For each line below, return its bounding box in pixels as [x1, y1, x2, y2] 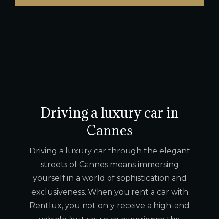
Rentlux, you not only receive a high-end [29, 200, 190, 210]
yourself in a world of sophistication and [32, 173, 187, 183]
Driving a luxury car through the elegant [29, 146, 190, 155]
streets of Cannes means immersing [40, 159, 179, 169]
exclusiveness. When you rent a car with [31, 187, 188, 197]
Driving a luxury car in [40, 104, 179, 122]
